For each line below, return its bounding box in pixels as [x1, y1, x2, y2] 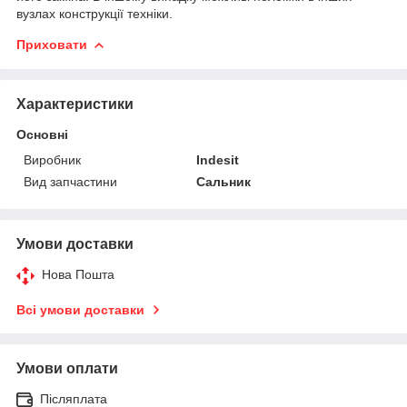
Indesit [196, 152, 240, 167]
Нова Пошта [42, 266, 114, 282]
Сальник [196, 174, 252, 189]
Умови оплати [16, 360, 118, 376]
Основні [16, 126, 68, 142]
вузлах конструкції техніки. [16, 5, 173, 21]
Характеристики [16, 95, 134, 112]
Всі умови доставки [16, 302, 144, 317]
